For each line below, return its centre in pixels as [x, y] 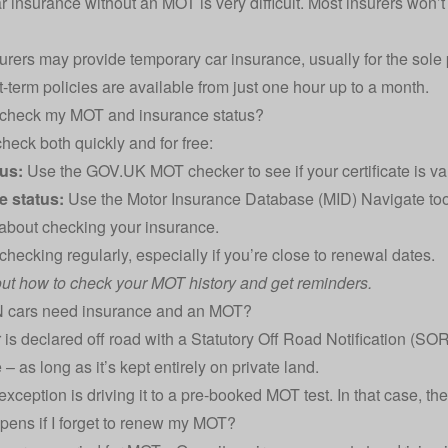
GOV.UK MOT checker [164, 170]
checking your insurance [128, 226]
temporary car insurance [215, 58]
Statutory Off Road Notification [298, 338]
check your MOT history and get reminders [218, 282]
